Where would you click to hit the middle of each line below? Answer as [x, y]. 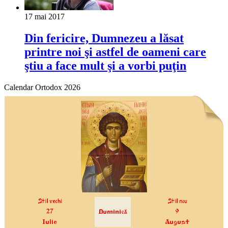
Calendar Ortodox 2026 [42, 87]
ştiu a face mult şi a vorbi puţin [105, 65]
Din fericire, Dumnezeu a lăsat [104, 38]
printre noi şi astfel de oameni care [115, 52]
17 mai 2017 [45, 16]
